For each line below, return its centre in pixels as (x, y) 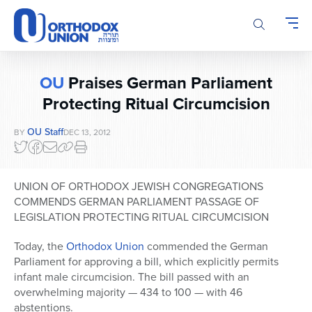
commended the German (206, 247)
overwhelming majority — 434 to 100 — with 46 (128, 292)
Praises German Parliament (168, 83)
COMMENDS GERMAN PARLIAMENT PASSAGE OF (136, 202)
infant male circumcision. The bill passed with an (132, 277)
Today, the (40, 247)
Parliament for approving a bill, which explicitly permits (146, 262)
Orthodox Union (105, 247)
